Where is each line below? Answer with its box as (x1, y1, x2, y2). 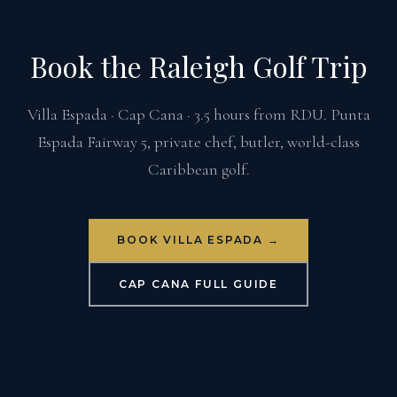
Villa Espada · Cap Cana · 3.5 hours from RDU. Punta (27, 105, 370, 124)
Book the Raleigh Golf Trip (29, 47, 368, 85)
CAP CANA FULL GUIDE (118, 276, 279, 291)
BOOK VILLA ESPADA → (117, 233, 280, 246)
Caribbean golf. (147, 160, 250, 179)
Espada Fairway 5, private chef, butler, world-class (37, 132, 360, 152)
